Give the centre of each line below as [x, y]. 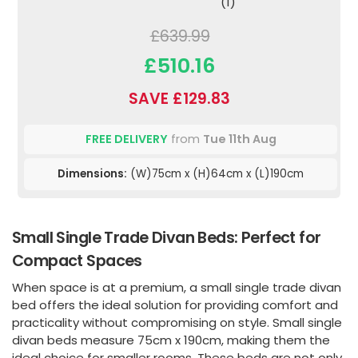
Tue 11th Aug [239, 139]
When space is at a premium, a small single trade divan [177, 287]
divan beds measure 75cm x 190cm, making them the [171, 340]
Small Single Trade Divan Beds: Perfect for [167, 237]
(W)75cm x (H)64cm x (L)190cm [215, 173]
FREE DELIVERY [126, 139]
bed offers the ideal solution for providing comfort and [175, 304]
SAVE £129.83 [179, 98]
